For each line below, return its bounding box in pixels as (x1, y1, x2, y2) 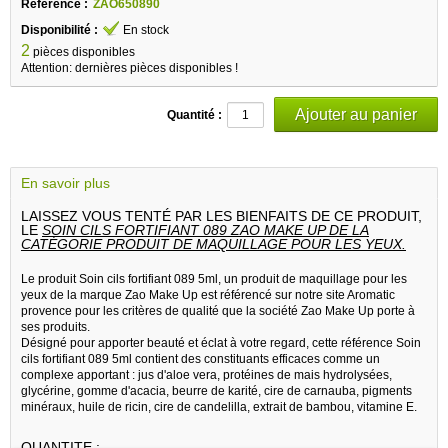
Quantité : (167, 107, 222, 122)
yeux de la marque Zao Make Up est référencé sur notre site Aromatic (21, 287, 395, 302)
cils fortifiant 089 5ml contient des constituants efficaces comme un (21, 351, 380, 366)
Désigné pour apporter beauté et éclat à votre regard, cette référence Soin (21, 335, 421, 350)
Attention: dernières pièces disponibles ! (21, 60, 238, 75)
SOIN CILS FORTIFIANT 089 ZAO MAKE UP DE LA (42, 221, 369, 238)
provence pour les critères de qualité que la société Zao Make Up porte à (21, 303, 415, 318)
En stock (123, 22, 169, 37)
